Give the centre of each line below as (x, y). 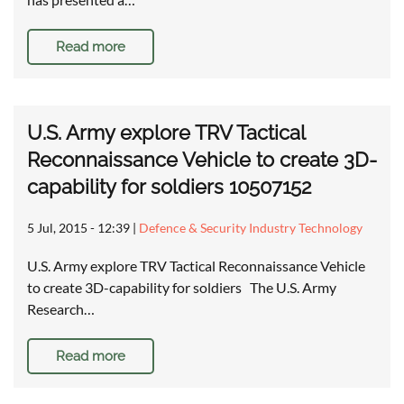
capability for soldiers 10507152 (169, 187)
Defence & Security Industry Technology (251, 228)
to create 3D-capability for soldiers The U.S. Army (182, 288)
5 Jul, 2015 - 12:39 (78, 228)
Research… (61, 309)
